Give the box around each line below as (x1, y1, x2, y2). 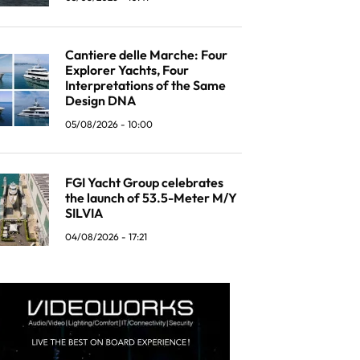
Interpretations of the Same (65, 77, 226, 93)
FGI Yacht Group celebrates (65, 174, 223, 190)
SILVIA (65, 204, 103, 221)
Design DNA (65, 92, 136, 108)
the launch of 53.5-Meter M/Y (65, 189, 237, 206)
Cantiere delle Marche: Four (65, 47, 227, 63)
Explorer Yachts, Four (65, 62, 189, 78)
